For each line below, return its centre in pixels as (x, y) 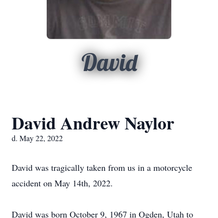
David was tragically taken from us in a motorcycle (102, 167)
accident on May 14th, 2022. (62, 183)
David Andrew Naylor (93, 123)
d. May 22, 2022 (37, 138)
